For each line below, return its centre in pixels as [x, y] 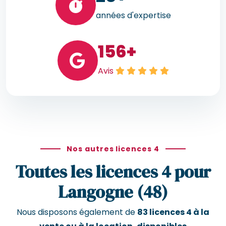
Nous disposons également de [77, 212]
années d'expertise [133, 15]
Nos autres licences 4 [113, 149]
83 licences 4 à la [173, 212]
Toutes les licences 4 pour [113, 171]
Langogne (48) [113, 191]
